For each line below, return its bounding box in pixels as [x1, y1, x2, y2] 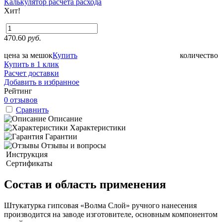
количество [180, 51, 218, 59]
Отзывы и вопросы [41, 141, 106, 150]
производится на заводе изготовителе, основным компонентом [4, 210, 218, 219]
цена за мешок [4, 51, 53, 59]
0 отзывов [4, 95, 38, 104]
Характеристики [70, 123, 126, 132]
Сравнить [16, 105, 49, 114]
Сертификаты [6, 159, 53, 167]
